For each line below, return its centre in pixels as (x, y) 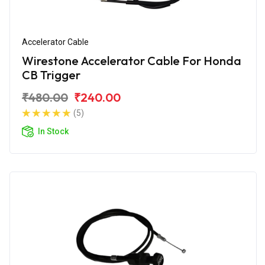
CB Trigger (51, 75)
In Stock (53, 131)
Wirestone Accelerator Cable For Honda (132, 60)
